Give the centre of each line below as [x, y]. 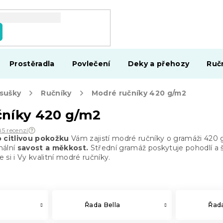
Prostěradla [32, 64]
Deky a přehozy [159, 64]
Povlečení [91, 64]
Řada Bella [102, 205]
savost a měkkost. [53, 148]
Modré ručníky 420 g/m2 [139, 93]
